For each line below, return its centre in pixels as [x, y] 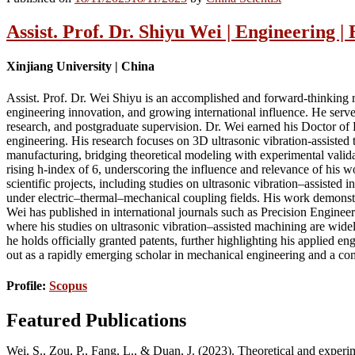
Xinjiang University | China [80, 67]
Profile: [28, 286]
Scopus [68, 286]
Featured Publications [96, 321]
